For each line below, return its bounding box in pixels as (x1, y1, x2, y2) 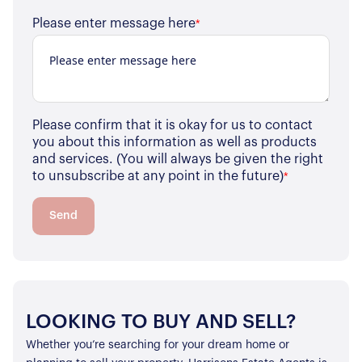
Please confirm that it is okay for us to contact (32, 118, 313, 132)
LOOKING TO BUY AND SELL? (26, 312, 296, 332)
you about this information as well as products (32, 135, 317, 149)
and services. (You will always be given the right (32, 152, 323, 166)
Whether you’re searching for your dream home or (26, 339, 289, 351)
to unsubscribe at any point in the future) (32, 169, 284, 183)
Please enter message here (32, 16, 196, 30)
